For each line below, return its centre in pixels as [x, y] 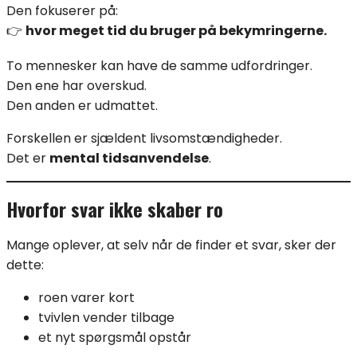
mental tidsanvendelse [129, 158]
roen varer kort [86, 297]
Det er [28, 158]
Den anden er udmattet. [82, 105]
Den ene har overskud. [76, 85]
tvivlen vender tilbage [106, 317]
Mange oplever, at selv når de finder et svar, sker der [171, 245]
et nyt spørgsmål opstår [115, 337]
